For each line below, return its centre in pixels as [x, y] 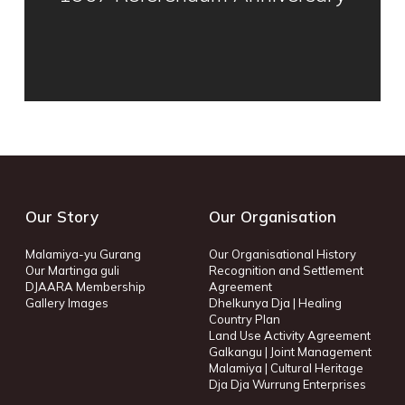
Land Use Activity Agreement [290, 335]
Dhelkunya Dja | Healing [276, 303]
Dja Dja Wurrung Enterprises [288, 384]
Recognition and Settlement [287, 270]
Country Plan [245, 319]
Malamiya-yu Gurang [83, 254]
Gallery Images [67, 303]
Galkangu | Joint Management [291, 352]
